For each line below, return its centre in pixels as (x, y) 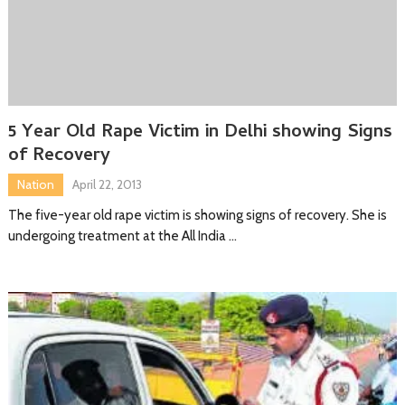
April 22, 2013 (107, 184)
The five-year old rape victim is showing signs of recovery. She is (197, 215)
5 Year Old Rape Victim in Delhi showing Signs (200, 133)
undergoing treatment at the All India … (122, 235)
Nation (35, 184)
